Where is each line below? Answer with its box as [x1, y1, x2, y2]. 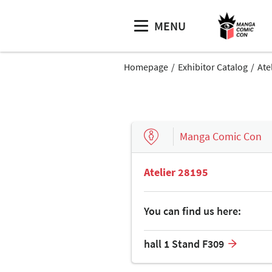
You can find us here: [144, 203, 241, 218]
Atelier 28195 [144, 165, 208, 179]
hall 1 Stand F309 [144, 236, 224, 251]
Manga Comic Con [180, 129, 262, 144]
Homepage [124, 61, 168, 73]
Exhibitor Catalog [178, 61, 248, 73]
